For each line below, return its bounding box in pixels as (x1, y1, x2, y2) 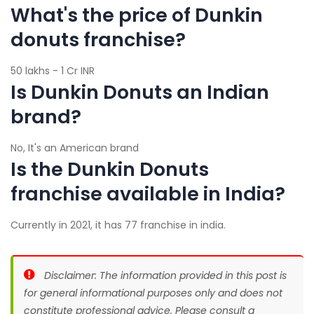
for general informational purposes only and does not (24, 286, 282, 301)
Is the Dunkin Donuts (11, 156, 209, 183)
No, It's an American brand (11, 141, 139, 156)
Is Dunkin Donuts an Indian (11, 79, 269, 106)
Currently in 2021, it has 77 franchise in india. (11, 218, 226, 233)
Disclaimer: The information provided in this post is (44, 268, 287, 283)
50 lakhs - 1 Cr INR (11, 64, 95, 78)
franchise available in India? (11, 181, 285, 207)
